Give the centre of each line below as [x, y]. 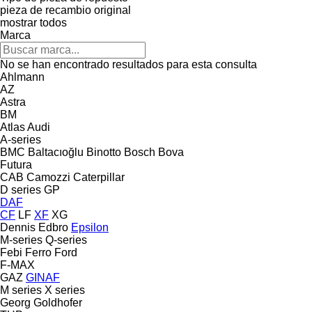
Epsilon [90, 227]
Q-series [66, 240]
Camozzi [48, 177]
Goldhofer [58, 302]
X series [65, 290]
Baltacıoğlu [56, 152]
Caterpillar [99, 177]
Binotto [104, 152]
